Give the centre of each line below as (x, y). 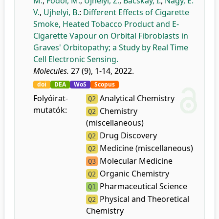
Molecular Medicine (135, 161)
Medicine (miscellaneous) (146, 148)
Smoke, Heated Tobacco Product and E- (106, 24)
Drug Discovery (128, 135)
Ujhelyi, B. (61, 12)
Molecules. (51, 71)
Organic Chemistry (134, 174)
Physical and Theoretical (144, 199)
